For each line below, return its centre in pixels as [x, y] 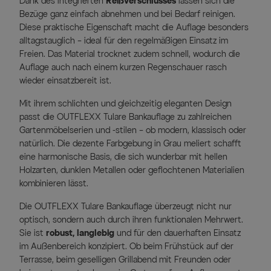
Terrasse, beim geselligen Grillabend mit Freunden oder [125, 260]
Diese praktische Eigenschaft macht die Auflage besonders [134, 28]
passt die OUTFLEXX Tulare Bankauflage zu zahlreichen [126, 117]
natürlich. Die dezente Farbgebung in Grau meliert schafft [130, 144]
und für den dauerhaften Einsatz [178, 233]
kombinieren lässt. [54, 184]
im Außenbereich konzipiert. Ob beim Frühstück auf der [126, 247]
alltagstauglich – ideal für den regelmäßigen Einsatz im [124, 41]
